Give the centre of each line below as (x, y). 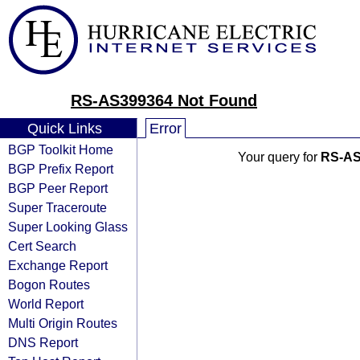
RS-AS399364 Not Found (164, 100)
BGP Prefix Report (61, 169)
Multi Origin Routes (63, 323)
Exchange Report (58, 265)
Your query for (279, 157)
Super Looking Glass (68, 227)
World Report (46, 304)
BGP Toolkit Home (61, 149)
